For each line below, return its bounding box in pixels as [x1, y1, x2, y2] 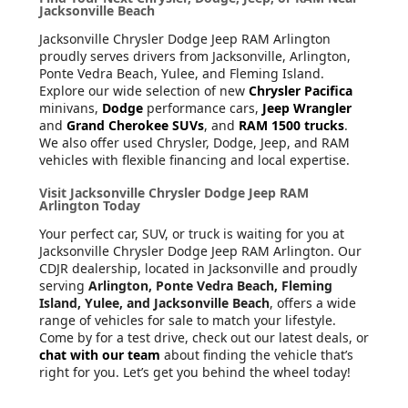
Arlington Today [39, 197, 140, 215]
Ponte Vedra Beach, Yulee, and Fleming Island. [39, 65, 324, 83]
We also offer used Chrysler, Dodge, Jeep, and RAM [39, 134, 350, 152]
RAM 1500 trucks [239, 117, 344, 135]
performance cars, [143, 99, 262, 117]
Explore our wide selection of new [39, 82, 249, 100]
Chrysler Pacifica [249, 82, 352, 100]
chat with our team [39, 346, 160, 364]
